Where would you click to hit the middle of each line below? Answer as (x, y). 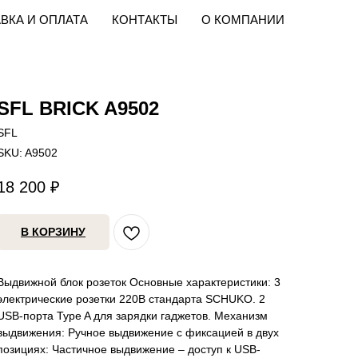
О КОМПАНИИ (243, 20)
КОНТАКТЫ (145, 20)
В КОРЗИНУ (53, 232)
